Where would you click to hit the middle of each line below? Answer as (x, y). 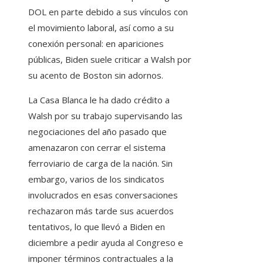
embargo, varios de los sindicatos (96, 179)
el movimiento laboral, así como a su (101, 28)
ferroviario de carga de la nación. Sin (100, 163)
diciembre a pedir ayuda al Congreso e (106, 243)
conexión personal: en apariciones (96, 44)
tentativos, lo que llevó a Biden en (97, 227)
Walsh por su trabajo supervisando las (105, 116)
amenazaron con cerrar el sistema (97, 148)
